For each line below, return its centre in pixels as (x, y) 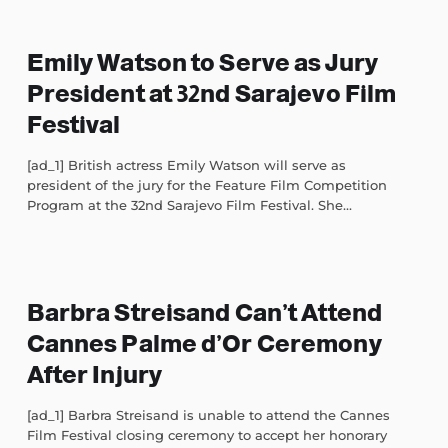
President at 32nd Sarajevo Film (211, 94)
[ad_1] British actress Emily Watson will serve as (186, 165)
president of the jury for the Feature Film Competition (206, 185)
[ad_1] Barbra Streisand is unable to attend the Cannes (208, 415)
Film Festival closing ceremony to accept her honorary (206, 435)
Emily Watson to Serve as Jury (202, 63)
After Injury (94, 375)
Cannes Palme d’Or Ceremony (204, 344)
